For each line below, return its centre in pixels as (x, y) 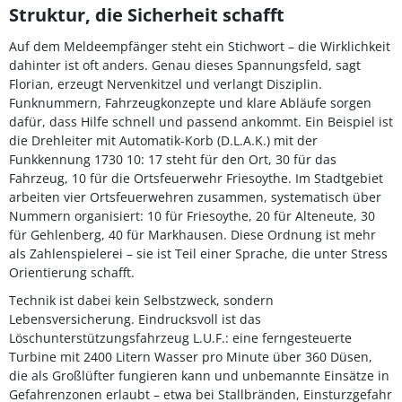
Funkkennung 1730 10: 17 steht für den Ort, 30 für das (173, 159)
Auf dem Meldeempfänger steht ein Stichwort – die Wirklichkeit (200, 46)
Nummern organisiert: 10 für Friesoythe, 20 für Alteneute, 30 (192, 216)
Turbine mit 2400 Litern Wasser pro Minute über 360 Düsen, (191, 357)
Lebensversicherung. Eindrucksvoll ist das (135, 319)
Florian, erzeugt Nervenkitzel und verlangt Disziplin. (166, 84)
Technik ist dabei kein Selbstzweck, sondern (141, 300)
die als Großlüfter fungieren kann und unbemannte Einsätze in (199, 376)
